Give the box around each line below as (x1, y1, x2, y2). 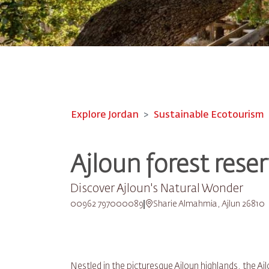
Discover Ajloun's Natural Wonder (70, 183, 243, 195)
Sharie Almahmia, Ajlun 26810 (153, 200, 265, 208)
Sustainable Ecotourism (154, 110, 264, 120)
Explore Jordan (71, 110, 139, 120)
